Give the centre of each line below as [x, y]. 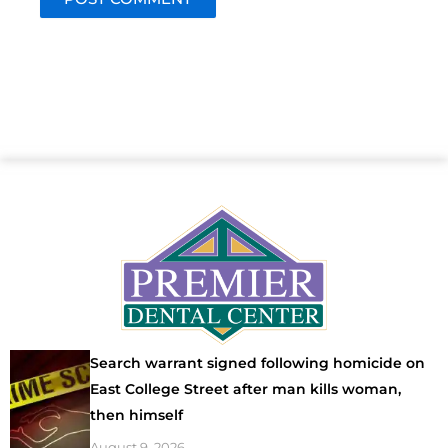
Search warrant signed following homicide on [257, 362]
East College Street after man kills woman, [245, 388]
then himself [136, 414]
